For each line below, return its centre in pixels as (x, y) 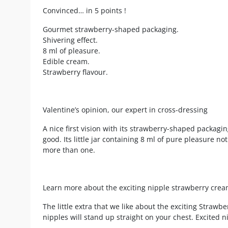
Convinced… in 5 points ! (84, 10)
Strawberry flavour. (75, 72)
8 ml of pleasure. (72, 50)
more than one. (69, 150)
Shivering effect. (70, 40)
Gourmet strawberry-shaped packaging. (111, 29)
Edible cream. (66, 61)
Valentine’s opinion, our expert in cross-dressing (125, 109)
